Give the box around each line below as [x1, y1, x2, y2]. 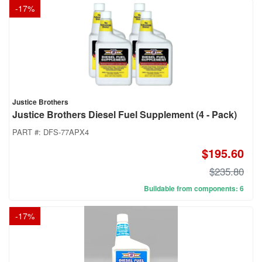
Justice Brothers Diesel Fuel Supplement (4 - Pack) [12, 108, 237, 122]
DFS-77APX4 [43, 126, 89, 138]
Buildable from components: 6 [144, 183, 244, 194]
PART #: [12, 126, 43, 138]
